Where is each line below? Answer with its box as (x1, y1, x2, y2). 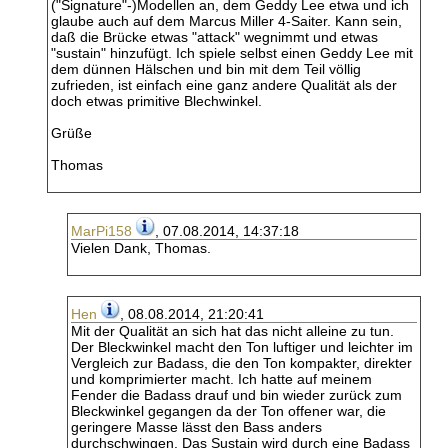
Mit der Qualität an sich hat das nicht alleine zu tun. (71, 323, 394, 339)
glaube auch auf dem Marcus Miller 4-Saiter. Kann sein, (51, 13, 402, 29)
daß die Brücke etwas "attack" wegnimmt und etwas (51, 29, 378, 45)
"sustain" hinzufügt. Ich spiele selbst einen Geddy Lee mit (51, 45, 413, 61)
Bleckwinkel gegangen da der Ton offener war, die (71, 403, 386, 419)
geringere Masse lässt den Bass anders (71, 419, 322, 435)
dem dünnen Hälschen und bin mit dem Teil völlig (51, 61, 361, 77)
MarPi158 (71, 223, 132, 239)
